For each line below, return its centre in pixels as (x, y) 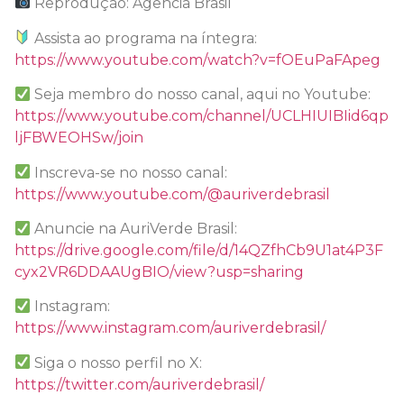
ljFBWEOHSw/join (79, 138)
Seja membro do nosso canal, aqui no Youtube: (201, 95)
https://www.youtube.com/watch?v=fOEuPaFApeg (197, 60)
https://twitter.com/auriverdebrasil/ (139, 384)
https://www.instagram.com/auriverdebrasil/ (170, 328)
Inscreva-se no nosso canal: (129, 172)
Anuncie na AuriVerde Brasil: (134, 228)
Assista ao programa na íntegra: (144, 38)
